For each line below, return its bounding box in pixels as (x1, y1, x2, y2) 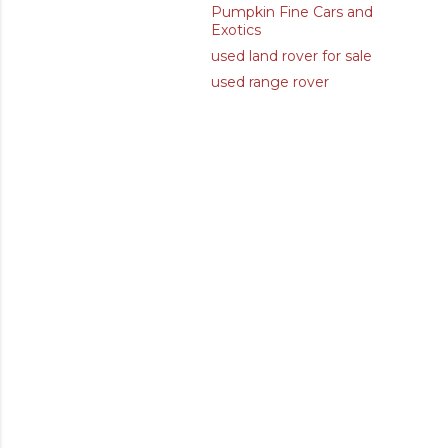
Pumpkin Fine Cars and (211, 3, 373, 21)
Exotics (211, 21, 261, 39)
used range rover (211, 73, 329, 91)
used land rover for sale (211, 47, 372, 65)
